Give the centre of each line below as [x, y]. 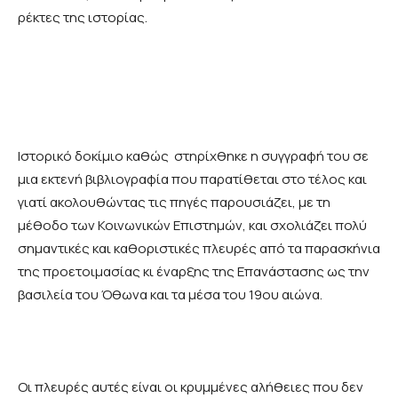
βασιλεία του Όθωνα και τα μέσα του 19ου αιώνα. [170, 295]
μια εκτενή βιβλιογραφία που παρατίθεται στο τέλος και [192, 179]
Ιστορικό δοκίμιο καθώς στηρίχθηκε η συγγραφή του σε [193, 156]
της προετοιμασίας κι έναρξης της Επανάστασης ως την [194, 272]
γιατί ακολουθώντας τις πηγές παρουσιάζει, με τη [174, 203]
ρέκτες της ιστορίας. [83, 18]
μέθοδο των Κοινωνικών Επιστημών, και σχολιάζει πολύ [192, 226]
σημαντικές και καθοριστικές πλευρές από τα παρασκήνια [199, 249]
